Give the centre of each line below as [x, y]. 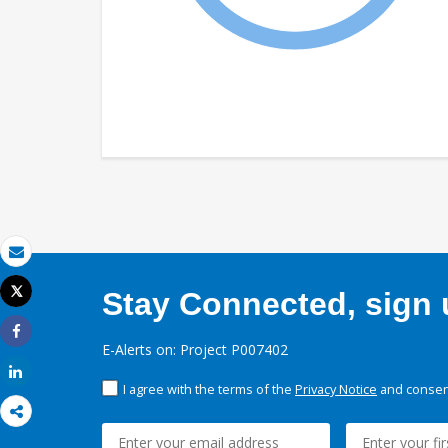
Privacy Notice [336, 389]
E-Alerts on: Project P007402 [195, 350]
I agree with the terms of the [209, 389]
